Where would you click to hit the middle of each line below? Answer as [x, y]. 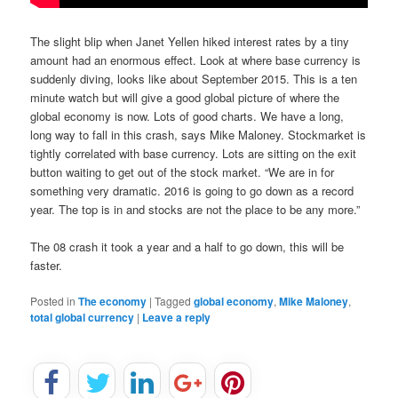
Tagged [173, 300]
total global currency [83, 317]
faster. [47, 265]
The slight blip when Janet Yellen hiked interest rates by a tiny [190, 41]
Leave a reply [177, 317]
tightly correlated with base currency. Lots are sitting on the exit [194, 153]
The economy [113, 301]
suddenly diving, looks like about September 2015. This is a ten [194, 78]
